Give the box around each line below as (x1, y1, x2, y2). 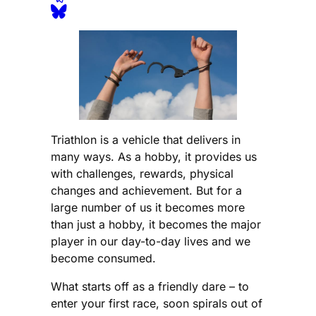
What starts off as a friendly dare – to (51, 279, 249, 294)
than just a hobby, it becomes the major (51, 217, 261, 232)
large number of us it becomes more (51, 200, 245, 215)
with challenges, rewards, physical (51, 166, 233, 181)
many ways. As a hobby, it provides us (51, 150, 257, 164)
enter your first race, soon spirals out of (51, 296, 262, 311)
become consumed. (51, 251, 156, 266)
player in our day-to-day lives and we (51, 234, 250, 249)
